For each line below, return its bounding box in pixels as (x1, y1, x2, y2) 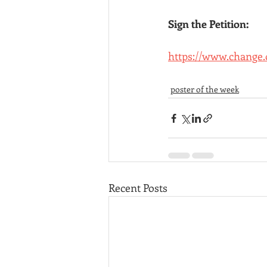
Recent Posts (108, 181, 167, 195)
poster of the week (170, 83, 239, 95)
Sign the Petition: (168, 17, 249, 32)
